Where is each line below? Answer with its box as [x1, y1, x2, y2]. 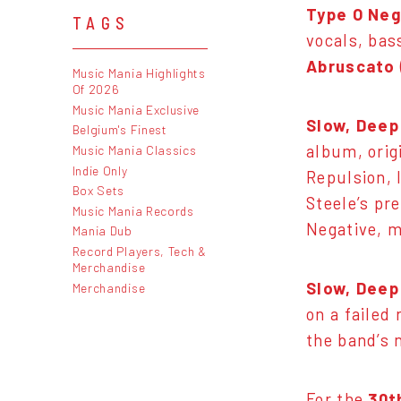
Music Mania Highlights [72, 65, 206, 81]
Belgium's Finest [72, 122, 167, 138]
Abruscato [306, 56, 396, 77]
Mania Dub [72, 223, 132, 239]
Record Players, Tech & [72, 243, 207, 259]
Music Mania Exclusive [72, 101, 200, 117]
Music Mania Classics [72, 141, 197, 158]
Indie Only [72, 162, 128, 178]
